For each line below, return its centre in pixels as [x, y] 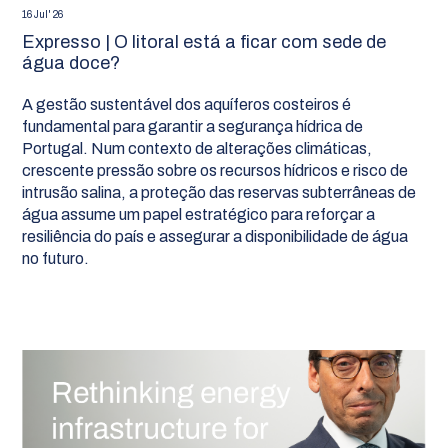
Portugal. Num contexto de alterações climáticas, [197, 148]
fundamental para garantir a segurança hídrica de [193, 126]
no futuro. [56, 258]
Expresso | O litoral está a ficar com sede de [204, 41]
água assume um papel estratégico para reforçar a [199, 214]
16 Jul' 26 [43, 14]
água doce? [71, 62]
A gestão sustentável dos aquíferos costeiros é [187, 104]
